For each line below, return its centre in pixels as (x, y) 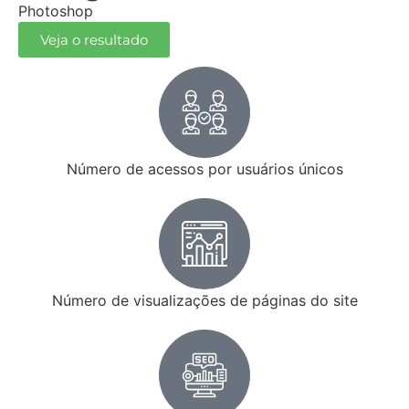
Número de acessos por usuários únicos (204, 169)
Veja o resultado (94, 40)
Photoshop (56, 11)
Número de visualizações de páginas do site (204, 301)
